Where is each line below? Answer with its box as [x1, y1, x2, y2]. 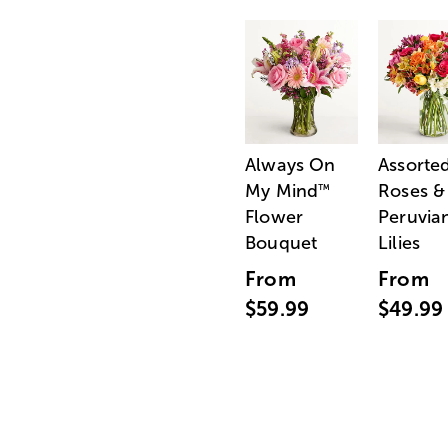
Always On [245, 154, 336, 175]
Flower [245, 206, 304, 227]
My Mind [245, 180, 319, 201]
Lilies [378, 232, 421, 253]
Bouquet [245, 232, 318, 253]
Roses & [378, 180, 446, 201]
